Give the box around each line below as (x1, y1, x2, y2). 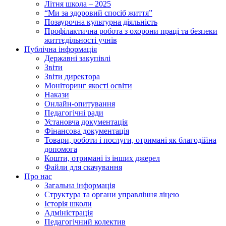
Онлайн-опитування (44, 99, 115, 108)
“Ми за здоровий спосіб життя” (44, 8, 152, 17)
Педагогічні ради (44, 108, 103, 117)
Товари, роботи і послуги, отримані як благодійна (44, 135, 216, 144)
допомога (44, 144, 77, 153)
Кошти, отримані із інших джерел (44, 153, 160, 162)
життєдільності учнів (44, 35, 117, 44)
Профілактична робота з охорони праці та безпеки (44, 26, 217, 35)
